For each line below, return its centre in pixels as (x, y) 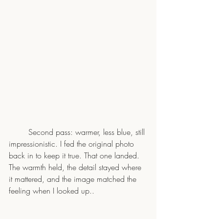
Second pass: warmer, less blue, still (19, 132)
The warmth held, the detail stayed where (76, 167)
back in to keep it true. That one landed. (75, 155)
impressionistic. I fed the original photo (73, 143)
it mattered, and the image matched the (74, 179)
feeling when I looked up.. (52, 190)
